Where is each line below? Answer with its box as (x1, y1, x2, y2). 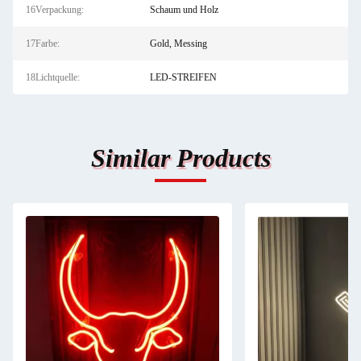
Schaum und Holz (149, 4, 218, 15)
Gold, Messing (149, 38, 207, 49)
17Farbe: (26, 38, 60, 49)
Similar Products (90, 143, 271, 172)
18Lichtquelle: (26, 72, 80, 83)
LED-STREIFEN (149, 72, 217, 83)
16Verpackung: (26, 4, 84, 15)
